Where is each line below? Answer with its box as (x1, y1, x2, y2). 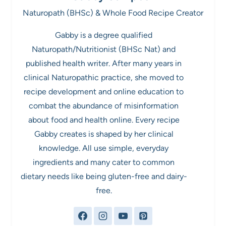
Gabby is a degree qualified (55, 30, 152, 40)
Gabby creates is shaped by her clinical (34, 129, 174, 139)
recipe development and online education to (24, 86, 184, 96)
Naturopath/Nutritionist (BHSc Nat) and (32, 44, 176, 54)
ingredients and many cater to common (33, 157, 175, 167)
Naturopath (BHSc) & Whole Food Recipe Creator (23, 8, 203, 18)
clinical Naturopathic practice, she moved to (24, 72, 184, 82)
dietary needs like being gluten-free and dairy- (20, 171, 187, 181)
